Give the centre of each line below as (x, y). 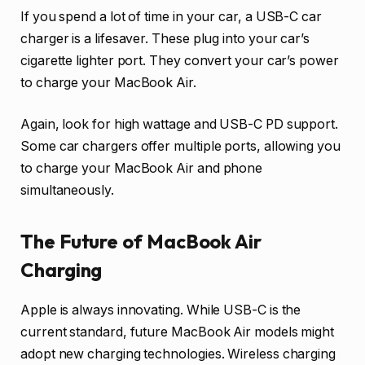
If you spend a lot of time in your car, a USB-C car (171, 16)
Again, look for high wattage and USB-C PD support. (180, 125)
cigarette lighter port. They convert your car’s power (180, 60)
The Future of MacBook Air (141, 242)
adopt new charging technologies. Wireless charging (178, 354)
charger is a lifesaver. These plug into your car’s (165, 38)
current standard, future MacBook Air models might (178, 332)
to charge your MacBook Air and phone (142, 169)
